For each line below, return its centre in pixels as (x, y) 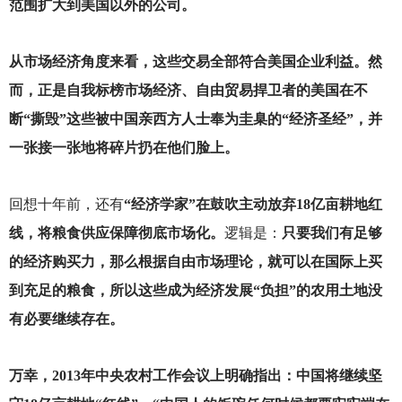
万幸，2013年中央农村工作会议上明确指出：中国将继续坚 (195, 376)
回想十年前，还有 (66, 205)
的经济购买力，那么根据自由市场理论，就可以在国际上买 (195, 262)
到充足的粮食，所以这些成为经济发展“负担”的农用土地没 (195, 291)
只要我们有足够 (332, 233)
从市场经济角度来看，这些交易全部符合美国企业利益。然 (195, 62)
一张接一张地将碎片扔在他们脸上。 (123, 148)
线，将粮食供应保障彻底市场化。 (116, 233)
